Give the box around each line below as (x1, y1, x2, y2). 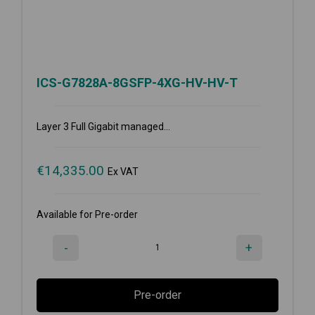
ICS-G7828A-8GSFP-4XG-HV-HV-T (37, 75, 238, 90)
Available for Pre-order (37, 208, 138, 220)
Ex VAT (108, 165, 139, 177)
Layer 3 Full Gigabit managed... (37, 120, 170, 132)
